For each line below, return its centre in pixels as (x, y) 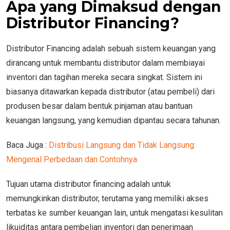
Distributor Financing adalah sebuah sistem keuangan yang (111, 48)
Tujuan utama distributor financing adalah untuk (89, 184)
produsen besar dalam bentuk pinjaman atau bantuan (99, 106)
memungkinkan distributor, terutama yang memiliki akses (107, 198)
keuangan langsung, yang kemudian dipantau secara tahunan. (114, 120)
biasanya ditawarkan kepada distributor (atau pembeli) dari (110, 91)
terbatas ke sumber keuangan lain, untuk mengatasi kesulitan (114, 213)
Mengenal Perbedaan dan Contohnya (72, 159)
